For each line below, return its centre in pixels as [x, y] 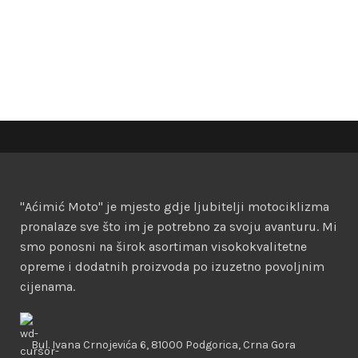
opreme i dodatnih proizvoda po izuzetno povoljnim [172, 266]
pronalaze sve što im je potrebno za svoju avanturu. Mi [179, 226]
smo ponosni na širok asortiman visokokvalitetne [163, 246]
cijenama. [48, 286]
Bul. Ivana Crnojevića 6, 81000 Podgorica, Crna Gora [163, 344]
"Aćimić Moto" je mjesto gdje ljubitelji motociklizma [175, 206]
